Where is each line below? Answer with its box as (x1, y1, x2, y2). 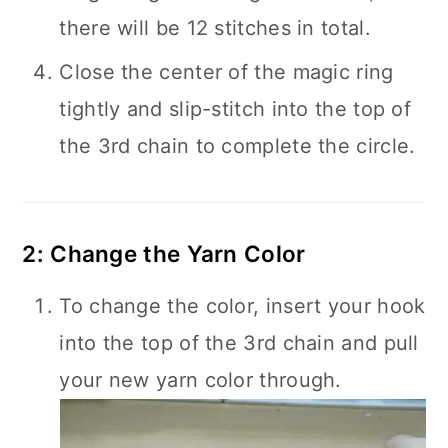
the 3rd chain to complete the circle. (59, 134, 416, 158)
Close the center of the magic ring (59, 60, 394, 84)
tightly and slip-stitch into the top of (59, 97, 412, 121)
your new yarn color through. (59, 368, 342, 392)
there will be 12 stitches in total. (59, 16, 371, 40)
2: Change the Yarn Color (22, 240, 306, 267)
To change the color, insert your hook (59, 294, 426, 318)
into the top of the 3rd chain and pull (59, 331, 419, 355)
